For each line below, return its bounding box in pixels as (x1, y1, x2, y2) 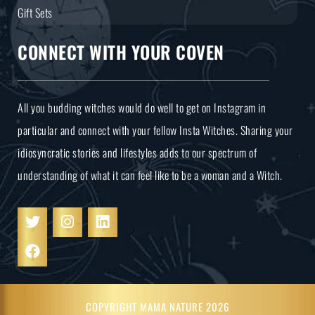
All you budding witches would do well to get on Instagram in (18, 98, 266, 116)
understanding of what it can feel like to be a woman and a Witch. (18, 166, 283, 184)
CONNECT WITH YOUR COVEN (18, 38, 224, 65)
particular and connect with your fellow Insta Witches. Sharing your (18, 121, 293, 139)
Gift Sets (18, 4, 53, 21)
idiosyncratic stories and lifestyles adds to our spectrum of (18, 143, 257, 161)
